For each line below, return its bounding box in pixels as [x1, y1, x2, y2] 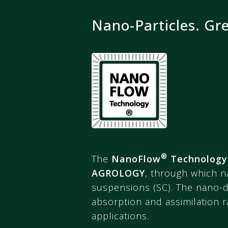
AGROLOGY [92, 166, 145, 179]
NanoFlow [111, 152, 161, 165]
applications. [92, 209, 149, 222]
